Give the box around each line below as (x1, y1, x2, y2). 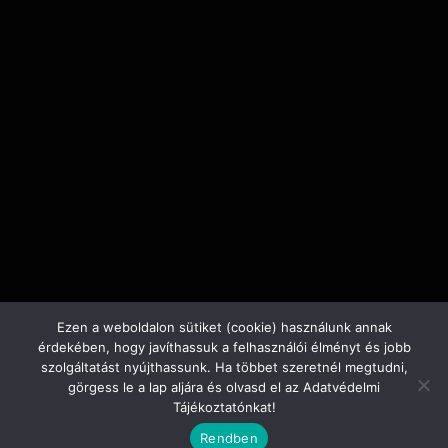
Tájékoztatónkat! (172, 399, 276, 415)
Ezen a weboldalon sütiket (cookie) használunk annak (56, 319, 392, 335)
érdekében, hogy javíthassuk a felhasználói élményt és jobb (37, 339, 411, 355)
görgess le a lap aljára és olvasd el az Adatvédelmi (68, 379, 380, 395)
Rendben (200, 429, 258, 446)
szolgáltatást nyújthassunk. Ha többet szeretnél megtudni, (40, 359, 408, 375)
